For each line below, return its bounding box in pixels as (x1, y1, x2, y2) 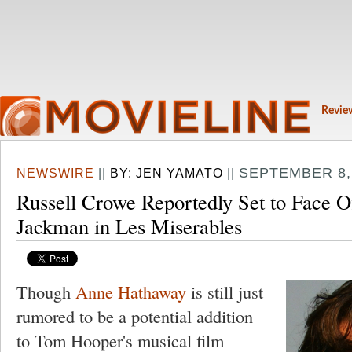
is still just (186, 280, 263, 303)
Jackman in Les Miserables (16, 212, 242, 240)
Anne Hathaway (75, 280, 186, 303)
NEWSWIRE (16, 166, 94, 180)
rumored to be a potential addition (16, 304, 253, 328)
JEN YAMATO (136, 166, 223, 180)
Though (16, 280, 75, 303)
